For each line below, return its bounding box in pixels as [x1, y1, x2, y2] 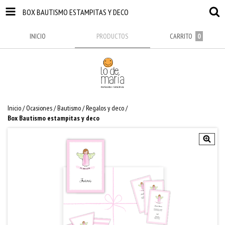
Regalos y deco [86, 103, 124, 113]
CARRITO [169, 32, 192, 41]
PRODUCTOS [96, 32, 129, 41]
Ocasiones [26, 103, 52, 113]
